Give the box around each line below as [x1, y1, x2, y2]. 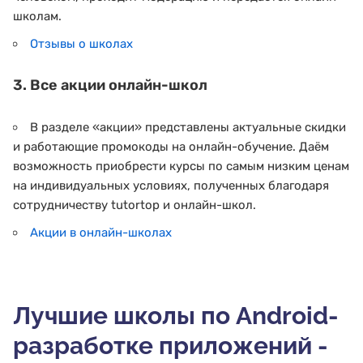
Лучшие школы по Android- [13, 301, 339, 330]
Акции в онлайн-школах [30, 225, 172, 241]
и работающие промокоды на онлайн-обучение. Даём [13, 139, 329, 155]
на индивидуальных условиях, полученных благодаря [13, 178, 329, 194]
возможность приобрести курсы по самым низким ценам [13, 159, 349, 174]
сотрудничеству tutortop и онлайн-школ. [13, 198, 256, 213]
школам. [13, 8, 62, 23]
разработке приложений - [13, 331, 328, 360]
